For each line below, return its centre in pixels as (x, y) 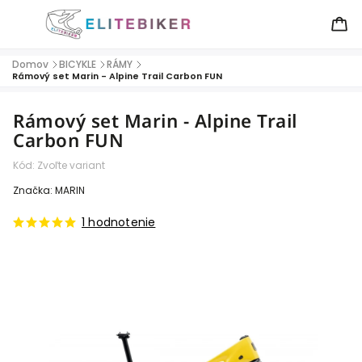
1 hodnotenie (119, 222)
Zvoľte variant (71, 165)
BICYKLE (78, 64)
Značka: (34, 190)
